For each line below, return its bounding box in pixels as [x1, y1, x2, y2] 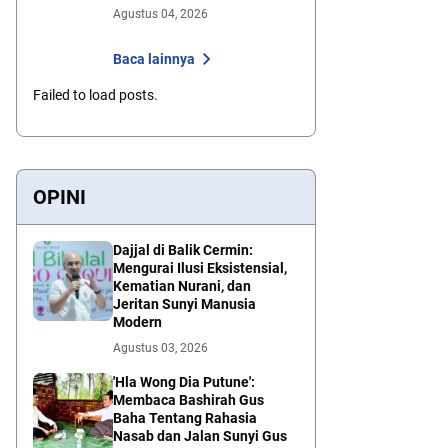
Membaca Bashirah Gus [113, 392, 264, 409]
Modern [113, 314, 162, 331]
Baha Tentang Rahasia [113, 410, 257, 427]
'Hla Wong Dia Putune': [113, 374, 255, 391]
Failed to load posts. [33, 87, 158, 104]
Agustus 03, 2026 [113, 341, 208, 356]
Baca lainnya [113, 50, 195, 67]
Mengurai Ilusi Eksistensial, [113, 260, 287, 277]
